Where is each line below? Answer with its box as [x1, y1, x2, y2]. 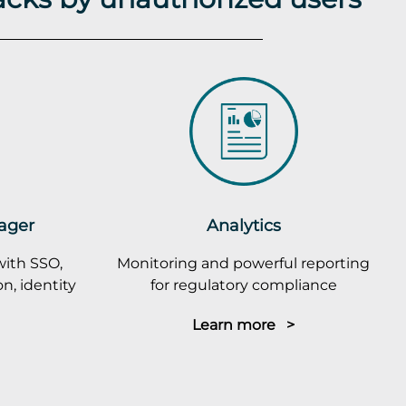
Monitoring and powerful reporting [117, 253, 371, 272]
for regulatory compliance [150, 275, 337, 294]
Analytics [206, 214, 281, 236]
